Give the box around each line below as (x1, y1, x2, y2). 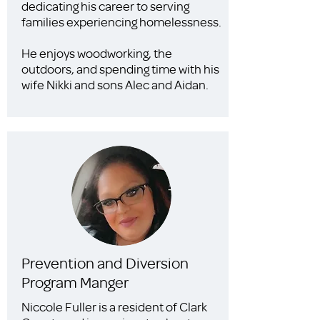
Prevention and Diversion (21, 253, 189, 272)
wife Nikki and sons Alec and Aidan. (21, 76, 209, 92)
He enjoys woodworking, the (21, 45, 172, 61)
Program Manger (21, 272, 129, 291)
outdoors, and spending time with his (21, 61, 219, 76)
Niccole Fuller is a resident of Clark (21, 299, 207, 314)
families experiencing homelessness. (21, 14, 221, 29)
